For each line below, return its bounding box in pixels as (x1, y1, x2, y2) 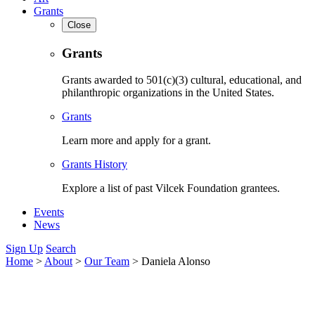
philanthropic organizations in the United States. (62, 86, 274, 99)
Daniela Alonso (141, 255, 210, 268)
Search (46, 243, 76, 255)
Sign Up (6, 243, 43, 255)
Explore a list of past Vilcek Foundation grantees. (62, 182, 280, 195)
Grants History (62, 158, 127, 171)
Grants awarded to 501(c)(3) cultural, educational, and (62, 74, 302, 86)
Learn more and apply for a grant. (62, 134, 211, 147)
